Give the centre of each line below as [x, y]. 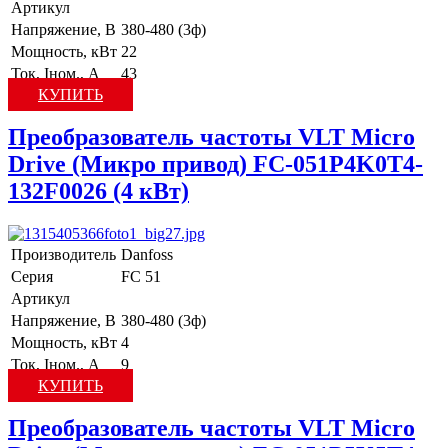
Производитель [63, 254]
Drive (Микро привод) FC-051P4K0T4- [215, 164]
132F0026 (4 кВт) [98, 191]
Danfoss [147, 254]
